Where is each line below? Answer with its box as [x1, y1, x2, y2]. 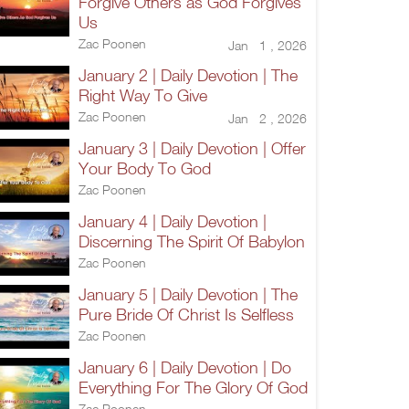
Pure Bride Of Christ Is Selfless [79, 304, 294, 324]
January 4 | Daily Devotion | [79, 211, 267, 231]
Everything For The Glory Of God [79, 377, 308, 397]
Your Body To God [79, 158, 211, 178]
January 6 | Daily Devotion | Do [79, 357, 291, 377]
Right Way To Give [79, 85, 207, 105]
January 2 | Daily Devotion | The [79, 65, 298, 85]
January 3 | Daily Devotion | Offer [79, 138, 306, 158]
